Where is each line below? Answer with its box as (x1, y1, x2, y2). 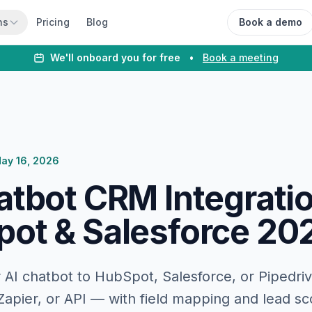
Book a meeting (203, 52, 279, 63)
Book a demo (239, 16, 302, 28)
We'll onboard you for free (50, 52, 180, 63)
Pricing (36, 16, 70, 28)
